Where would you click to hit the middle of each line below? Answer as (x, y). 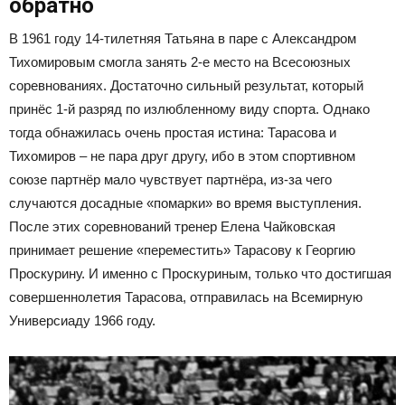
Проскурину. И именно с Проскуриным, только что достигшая (200, 273)
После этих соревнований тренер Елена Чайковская (172, 226)
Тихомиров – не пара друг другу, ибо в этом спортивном (182, 155)
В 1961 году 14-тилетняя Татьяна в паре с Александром (183, 38)
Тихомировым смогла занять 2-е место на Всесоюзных (180, 61)
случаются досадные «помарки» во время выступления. (185, 202)
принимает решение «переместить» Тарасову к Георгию (182, 250)
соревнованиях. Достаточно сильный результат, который (186, 85)
